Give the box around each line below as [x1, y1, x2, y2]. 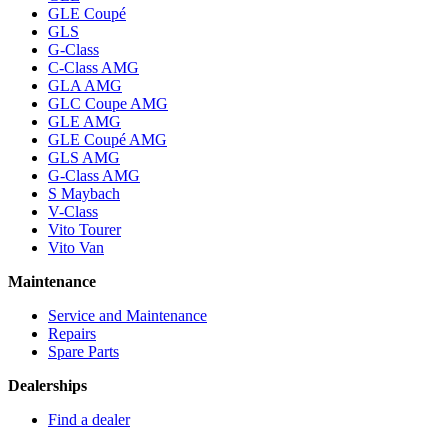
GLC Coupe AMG [48, 94, 168, 112]
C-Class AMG [48, 58, 139, 76]
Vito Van [48, 238, 104, 256]
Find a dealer [48, 410, 130, 428]
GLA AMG [48, 76, 122, 94]
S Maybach [48, 184, 120, 202]
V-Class [48, 202, 98, 220]
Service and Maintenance [48, 306, 207, 324]
